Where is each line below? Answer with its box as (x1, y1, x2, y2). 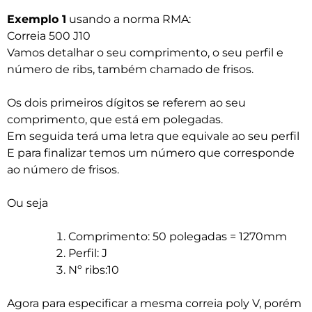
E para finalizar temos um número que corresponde (7, 146, 295, 160)
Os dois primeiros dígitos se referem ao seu (7, 96, 246, 110)
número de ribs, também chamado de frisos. (7, 63, 253, 77)
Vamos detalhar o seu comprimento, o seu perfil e (7, 46, 283, 60)
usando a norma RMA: (66, 13, 191, 26)
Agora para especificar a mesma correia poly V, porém (7, 297, 302, 311)
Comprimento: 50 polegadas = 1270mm (68, 230, 287, 244)
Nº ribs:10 (68, 263, 119, 277)
